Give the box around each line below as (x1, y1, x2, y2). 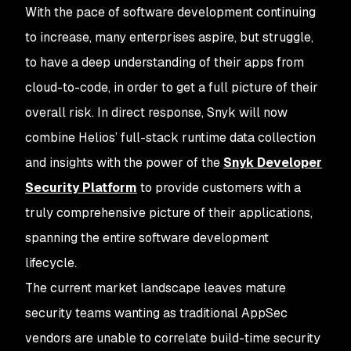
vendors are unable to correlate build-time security (25, 330, 320, 346)
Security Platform (25, 179, 137, 196)
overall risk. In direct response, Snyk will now (25, 104, 288, 121)
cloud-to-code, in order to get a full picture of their (25, 79, 318, 96)
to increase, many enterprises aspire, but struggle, (25, 29, 313, 45)
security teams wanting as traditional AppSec (25, 305, 288, 321)
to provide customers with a (137, 179, 301, 196)
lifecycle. (25, 255, 80, 271)
